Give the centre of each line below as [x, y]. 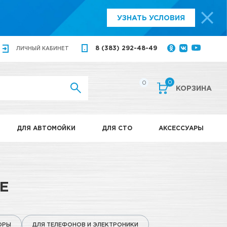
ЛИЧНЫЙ [28, 49]
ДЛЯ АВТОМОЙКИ [46, 128]
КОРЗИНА [194, 88]
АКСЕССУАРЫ [181, 128]
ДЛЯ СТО [117, 128]
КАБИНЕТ [55, 49]
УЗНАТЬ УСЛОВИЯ [151, 18]
